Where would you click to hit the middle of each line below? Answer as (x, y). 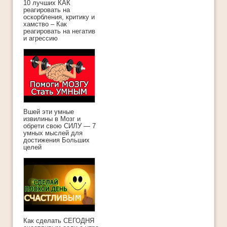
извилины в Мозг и (52, 119)
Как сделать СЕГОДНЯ (59, 221)
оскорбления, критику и (59, 17)
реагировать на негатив (59, 31)
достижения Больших (56, 140)
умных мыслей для (53, 133)
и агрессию (41, 39)
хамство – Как (45, 24)
